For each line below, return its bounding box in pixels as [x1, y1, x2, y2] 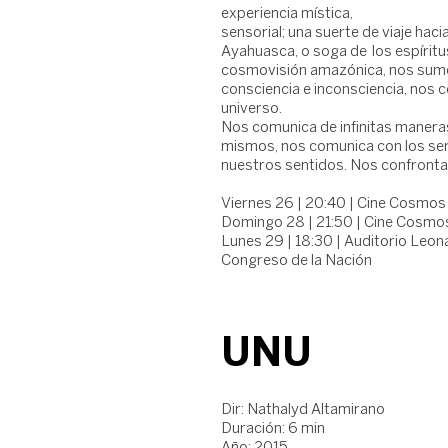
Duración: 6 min [221, 422, 325, 436]
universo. [221, 102, 282, 116]
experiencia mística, [221, 7, 353, 21]
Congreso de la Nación [221, 254, 372, 268]
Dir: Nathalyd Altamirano [221, 403, 385, 417]
